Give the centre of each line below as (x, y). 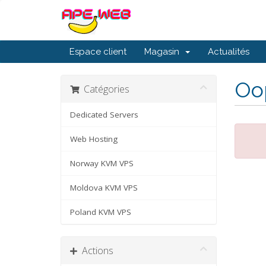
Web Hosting (94, 139)
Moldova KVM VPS (104, 188)
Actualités (229, 52)
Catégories (104, 89)
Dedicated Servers (104, 115)
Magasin (164, 52)
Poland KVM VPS (101, 212)
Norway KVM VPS (102, 163)
